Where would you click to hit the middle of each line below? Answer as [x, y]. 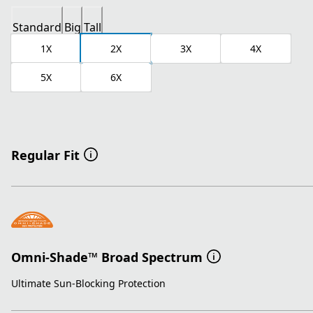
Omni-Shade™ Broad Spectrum [107, 257]
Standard [37, 28]
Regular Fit [45, 155]
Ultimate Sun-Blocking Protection [88, 284]
